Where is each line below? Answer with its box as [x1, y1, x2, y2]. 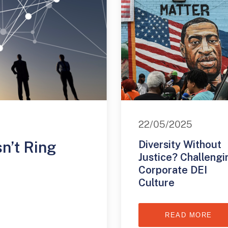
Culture [138, 177, 175, 189]
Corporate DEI [138, 164, 207, 177]
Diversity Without [138, 138, 221, 151]
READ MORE [165, 211, 212, 219]
